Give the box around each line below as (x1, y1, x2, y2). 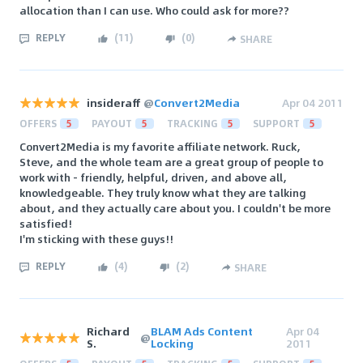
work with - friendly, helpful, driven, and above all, (19, 169, 287, 186)
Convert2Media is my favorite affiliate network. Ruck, (19, 138, 301, 156)
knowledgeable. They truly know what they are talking (19, 184, 306, 202)
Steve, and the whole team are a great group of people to (19, 153, 323, 171)
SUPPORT (253, 116, 300, 131)
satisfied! (19, 215, 72, 233)
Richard (87, 322, 130, 340)
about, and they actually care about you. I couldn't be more (19, 199, 331, 217)
